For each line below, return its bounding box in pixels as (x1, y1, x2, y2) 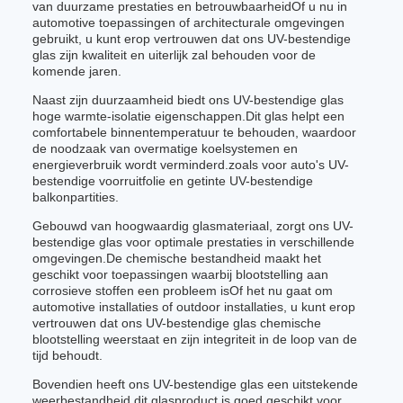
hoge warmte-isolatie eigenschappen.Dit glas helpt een (32, 109, 345, 123)
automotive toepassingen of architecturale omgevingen (32, 15, 345, 30)
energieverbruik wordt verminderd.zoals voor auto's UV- (32, 157, 349, 172)
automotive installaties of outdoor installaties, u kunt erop (32, 300, 355, 314)
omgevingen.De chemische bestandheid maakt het (32, 251, 321, 265)
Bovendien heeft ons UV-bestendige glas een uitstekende (32, 377, 358, 391)
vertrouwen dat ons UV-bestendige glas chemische (32, 316, 321, 330)
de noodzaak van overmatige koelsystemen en (32, 141, 298, 156)
